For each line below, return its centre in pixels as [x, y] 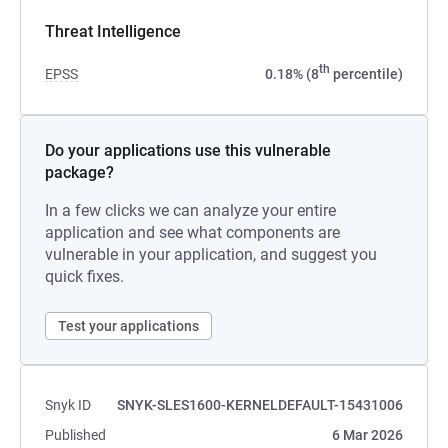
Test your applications [128, 326]
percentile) [366, 74]
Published [75, 435]
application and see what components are [192, 232]
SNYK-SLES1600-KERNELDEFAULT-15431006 [260, 405]
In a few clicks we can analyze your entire [190, 210]
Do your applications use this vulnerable [188, 150]
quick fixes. [84, 276]
